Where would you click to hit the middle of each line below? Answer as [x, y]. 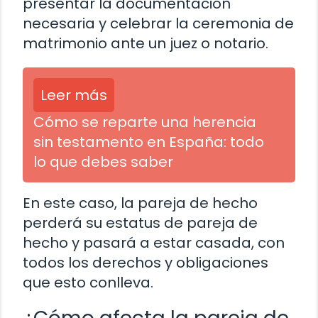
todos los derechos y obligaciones [146, 262]
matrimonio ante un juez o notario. [146, 43]
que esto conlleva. [88, 282]
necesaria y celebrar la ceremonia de [158, 23]
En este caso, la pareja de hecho [140, 203]
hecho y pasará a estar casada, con [154, 242]
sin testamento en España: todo [149, 142]
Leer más [74, 95]
